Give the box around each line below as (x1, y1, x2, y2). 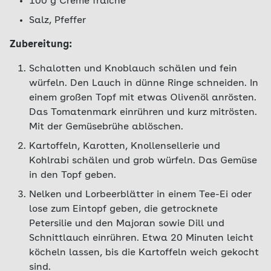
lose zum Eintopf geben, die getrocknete (29, 204, 218, 214)
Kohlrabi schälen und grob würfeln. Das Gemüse (29, 156, 257, 166)
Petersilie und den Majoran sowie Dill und (29, 219, 224, 229)
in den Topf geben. (29, 171, 116, 180)
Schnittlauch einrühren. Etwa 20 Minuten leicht (29, 233, 253, 243)
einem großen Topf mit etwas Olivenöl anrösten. (29, 93, 256, 103)
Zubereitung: (10, 40, 72, 50)
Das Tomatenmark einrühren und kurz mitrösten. (29, 108, 257, 117)
